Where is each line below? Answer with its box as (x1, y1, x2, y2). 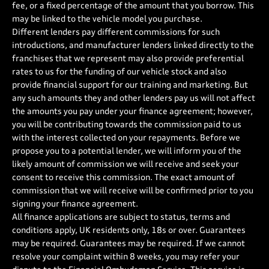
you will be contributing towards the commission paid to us (12, 121, 241, 129)
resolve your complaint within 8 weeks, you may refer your (12, 253, 240, 261)
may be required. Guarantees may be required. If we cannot (12, 240, 245, 248)
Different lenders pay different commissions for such (12, 28, 220, 37)
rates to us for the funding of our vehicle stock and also (12, 68, 226, 76)
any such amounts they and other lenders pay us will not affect (12, 94, 255, 103)
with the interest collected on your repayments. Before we (12, 134, 240, 142)
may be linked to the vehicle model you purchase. (12, 15, 202, 23)
